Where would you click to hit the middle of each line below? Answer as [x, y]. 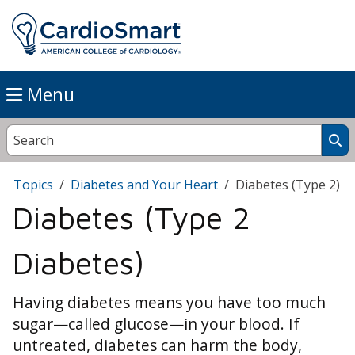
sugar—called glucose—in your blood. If [156, 324]
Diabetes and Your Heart [144, 185]
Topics [33, 185]
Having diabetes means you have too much [169, 303]
